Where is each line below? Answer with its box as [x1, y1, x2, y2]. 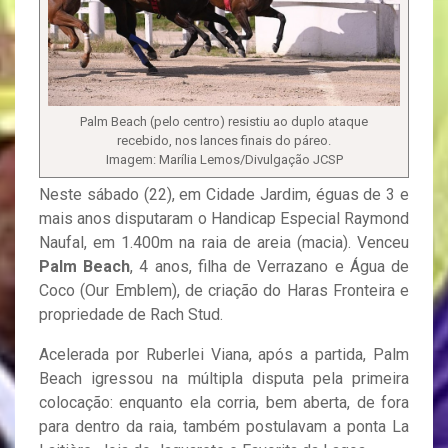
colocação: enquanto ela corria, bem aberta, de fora [39, 392, 409, 412]
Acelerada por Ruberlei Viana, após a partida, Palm [39, 344, 409, 364]
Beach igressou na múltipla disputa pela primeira [39, 368, 409, 388]
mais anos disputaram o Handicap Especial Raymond [39, 208, 409, 228]
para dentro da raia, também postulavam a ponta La [39, 416, 409, 436]
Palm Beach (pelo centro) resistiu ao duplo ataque [80, 113, 368, 129]
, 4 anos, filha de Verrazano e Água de [130, 256, 410, 276]
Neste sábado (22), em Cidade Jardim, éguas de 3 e [39, 184, 409, 204]
